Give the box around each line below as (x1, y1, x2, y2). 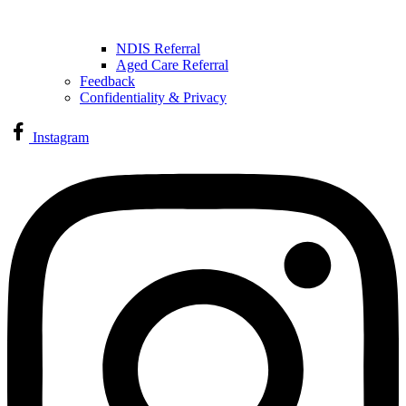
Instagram (33, 130, 89, 146)
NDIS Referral (116, 41, 200, 57)
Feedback (80, 73, 135, 90)
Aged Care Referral (116, 57, 228, 73)
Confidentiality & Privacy (80, 90, 227, 106)
